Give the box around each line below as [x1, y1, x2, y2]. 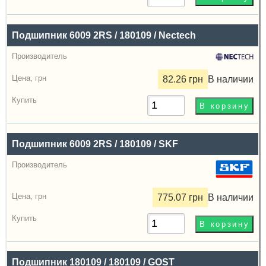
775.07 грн [157, 192, 204, 202]
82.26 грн [163, 74, 204, 84]
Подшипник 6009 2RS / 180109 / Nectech [12, 30, 197, 40]
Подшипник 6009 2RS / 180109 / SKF [12, 138, 179, 149]
